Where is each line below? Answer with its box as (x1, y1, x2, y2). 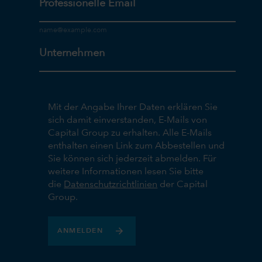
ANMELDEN (57, 227, 104, 235)
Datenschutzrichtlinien (64, 180, 158, 190)
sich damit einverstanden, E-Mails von (48, 116, 208, 126)
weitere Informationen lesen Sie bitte (48, 167, 204, 177)
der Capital (157, 180, 208, 190)
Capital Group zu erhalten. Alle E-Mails (48, 129, 212, 139)
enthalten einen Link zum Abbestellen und (48, 142, 225, 151)
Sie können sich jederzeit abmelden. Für (48, 154, 217, 164)
